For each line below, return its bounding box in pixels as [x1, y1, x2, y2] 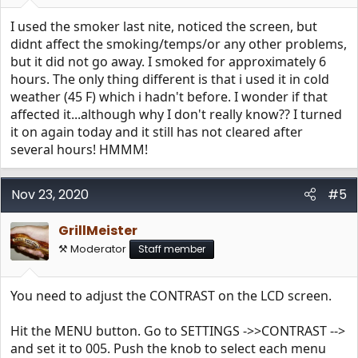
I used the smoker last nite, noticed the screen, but [10, 18, 317, 35]
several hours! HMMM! [10, 141, 148, 158]
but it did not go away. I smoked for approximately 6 [10, 53, 326, 70]
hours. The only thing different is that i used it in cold [10, 70, 329, 88]
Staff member [138, 242, 205, 256]
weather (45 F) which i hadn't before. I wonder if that [10, 88, 328, 105]
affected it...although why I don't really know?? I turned [10, 105, 342, 123]
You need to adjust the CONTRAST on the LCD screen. [10, 287, 332, 304]
